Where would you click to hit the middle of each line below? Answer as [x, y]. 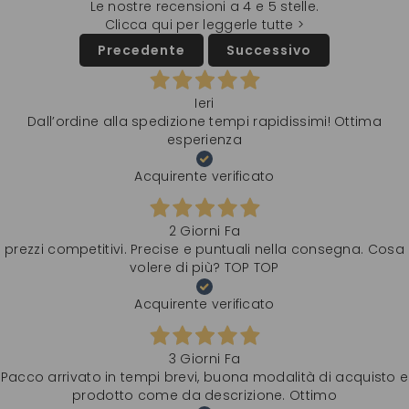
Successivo [268, 50]
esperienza [204, 139]
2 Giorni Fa [204, 231]
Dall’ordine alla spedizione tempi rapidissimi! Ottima [204, 121]
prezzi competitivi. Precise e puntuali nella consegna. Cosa [204, 249]
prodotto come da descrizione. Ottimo [204, 396]
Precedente [142, 50]
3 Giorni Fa [204, 359]
